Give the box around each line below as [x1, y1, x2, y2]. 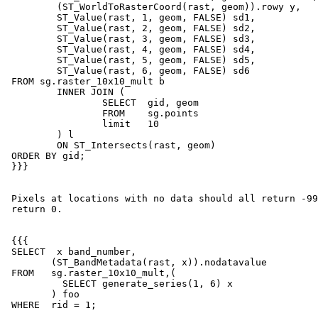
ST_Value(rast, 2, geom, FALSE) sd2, [6, 23, 57, 34]
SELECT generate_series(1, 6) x [6, 278, 62, 290]
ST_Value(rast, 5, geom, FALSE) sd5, [6, 55, 57, 66]
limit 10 [6, 119, 102, 130]
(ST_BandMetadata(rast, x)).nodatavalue [6, 257, 51, 268]
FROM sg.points [6, 108, 102, 119]
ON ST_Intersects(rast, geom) [6, 140, 57, 151]
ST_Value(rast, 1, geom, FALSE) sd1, [6, 12, 57, 23]
